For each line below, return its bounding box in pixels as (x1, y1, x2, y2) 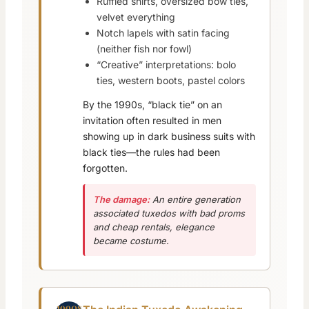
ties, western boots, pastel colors (97, 74, 245, 87)
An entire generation (150, 194, 241, 206)
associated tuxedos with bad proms (93, 208, 245, 219)
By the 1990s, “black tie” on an (83, 99, 222, 111)
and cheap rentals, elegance (93, 221, 215, 233)
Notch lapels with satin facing (97, 27, 230, 39)
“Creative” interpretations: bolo (97, 59, 236, 71)
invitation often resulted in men (83, 114, 221, 127)
